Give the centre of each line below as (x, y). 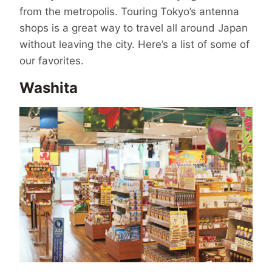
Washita (49, 88)
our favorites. (52, 60)
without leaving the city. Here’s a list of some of (134, 44)
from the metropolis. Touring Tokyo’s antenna (129, 11)
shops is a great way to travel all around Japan (134, 28)
